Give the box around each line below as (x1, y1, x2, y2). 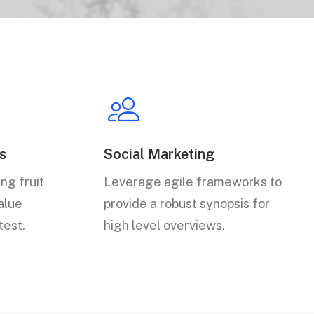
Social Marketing (104, 146, 214, 163)
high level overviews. (104, 218, 225, 233)
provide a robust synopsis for (104, 196, 270, 211)
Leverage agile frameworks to (104, 175, 282, 189)
